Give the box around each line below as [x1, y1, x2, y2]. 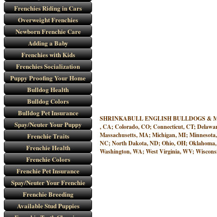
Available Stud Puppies [16, 201, 79, 210]
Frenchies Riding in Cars [14, 3, 82, 13]
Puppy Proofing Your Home [10, 73, 86, 82]
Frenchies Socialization [16, 62, 80, 71]
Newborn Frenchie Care [15, 27, 81, 36]
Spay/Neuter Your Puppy [14, 120, 82, 129]
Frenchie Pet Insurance [16, 166, 79, 175]
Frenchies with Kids [21, 50, 75, 59]
